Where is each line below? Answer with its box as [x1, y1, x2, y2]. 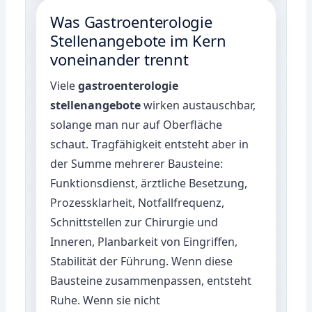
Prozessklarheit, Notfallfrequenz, [50, 194, 225, 210]
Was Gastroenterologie [50, 10, 212, 32]
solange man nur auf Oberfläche [50, 116, 223, 132]
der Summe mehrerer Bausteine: [50, 155, 224, 171]
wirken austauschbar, [141, 97, 256, 113]
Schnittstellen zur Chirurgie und [50, 214, 219, 230]
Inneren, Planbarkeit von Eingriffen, [50, 233, 238, 249]
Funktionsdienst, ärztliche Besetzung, [50, 175, 248, 191]
